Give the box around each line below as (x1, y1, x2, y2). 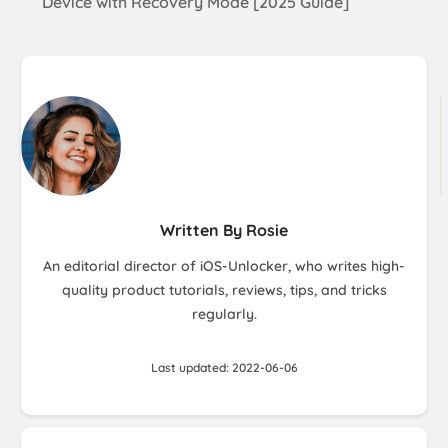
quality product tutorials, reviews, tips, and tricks (61, 281, 387, 300)
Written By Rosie (160, 220, 288, 241)
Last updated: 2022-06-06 (150, 360, 298, 376)
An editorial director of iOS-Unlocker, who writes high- (43, 257, 405, 276)
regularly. (191, 305, 257, 324)
